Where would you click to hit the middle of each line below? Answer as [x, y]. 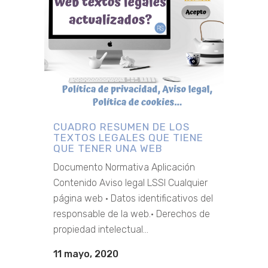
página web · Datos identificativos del [133, 199]
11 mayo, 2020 [86, 254]
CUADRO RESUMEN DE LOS [121, 127]
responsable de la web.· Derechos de [132, 214]
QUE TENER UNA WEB [108, 149]
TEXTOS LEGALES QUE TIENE [128, 138]
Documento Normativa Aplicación [124, 167]
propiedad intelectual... [101, 230]
